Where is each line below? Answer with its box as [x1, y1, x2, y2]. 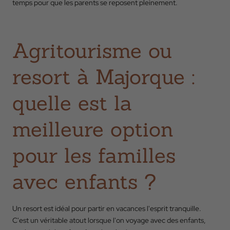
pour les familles [12, 142, 176, 168]
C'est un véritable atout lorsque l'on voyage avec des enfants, [12, 216, 206, 225]
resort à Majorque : [12, 64, 195, 90]
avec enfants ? [12, 168, 156, 195]
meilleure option [12, 116, 174, 142]
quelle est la [12, 90, 132, 116]
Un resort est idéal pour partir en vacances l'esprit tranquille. [12, 204, 201, 213]
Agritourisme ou [12, 37, 172, 64]
